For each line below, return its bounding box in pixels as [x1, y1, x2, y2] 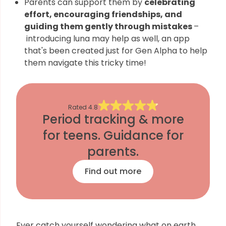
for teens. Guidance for [42, 127, 184, 144]
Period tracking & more [42, 111, 184, 128]
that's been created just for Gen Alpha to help [24, 45, 207, 56]
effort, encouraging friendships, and [24, 9, 182, 20]
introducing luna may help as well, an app [24, 33, 190, 44]
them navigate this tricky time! [24, 57, 146, 69]
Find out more [85, 165, 141, 177]
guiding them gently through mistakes [24, 21, 194, 32]
